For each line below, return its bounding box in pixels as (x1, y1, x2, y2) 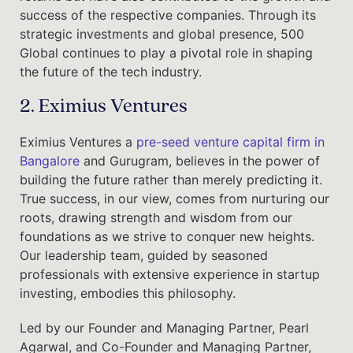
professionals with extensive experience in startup (20, 266, 320, 282)
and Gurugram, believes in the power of (80, 152, 320, 169)
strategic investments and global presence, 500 (20, 25, 304, 42)
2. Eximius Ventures (20, 96, 188, 117)
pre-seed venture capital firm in (136, 133, 325, 150)
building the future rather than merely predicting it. (20, 171, 322, 188)
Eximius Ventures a (20, 133, 136, 150)
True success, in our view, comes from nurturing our (20, 190, 329, 206)
